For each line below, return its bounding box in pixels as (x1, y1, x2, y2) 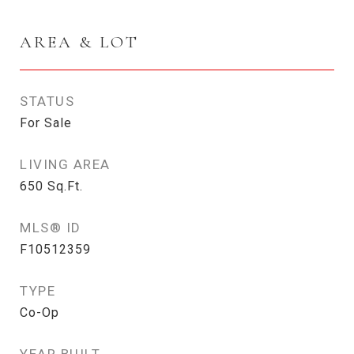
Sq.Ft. (47, 179, 83, 194)
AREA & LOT (20, 32, 139, 52)
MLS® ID (20, 220, 81, 235)
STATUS (20, 93, 74, 109)
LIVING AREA (20, 156, 111, 172)
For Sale (20, 115, 72, 130)
